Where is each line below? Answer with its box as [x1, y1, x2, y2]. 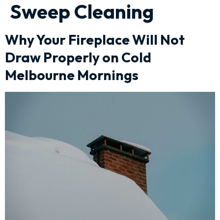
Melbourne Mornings [5, 66, 138, 83]
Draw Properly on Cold [5, 49, 151, 66]
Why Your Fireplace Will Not [5, 31, 185, 48]
